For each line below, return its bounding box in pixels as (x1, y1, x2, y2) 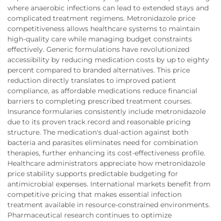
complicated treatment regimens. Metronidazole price (7, 14, 195, 23)
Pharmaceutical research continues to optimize (7, 211, 172, 220)
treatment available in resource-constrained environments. (7, 200, 210, 210)
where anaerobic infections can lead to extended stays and (7, 3, 209, 13)
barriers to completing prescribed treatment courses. (7, 97, 192, 106)
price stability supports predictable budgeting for (7, 169, 178, 179)
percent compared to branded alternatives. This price (7, 66, 190, 75)
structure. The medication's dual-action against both (7, 128, 188, 137)
